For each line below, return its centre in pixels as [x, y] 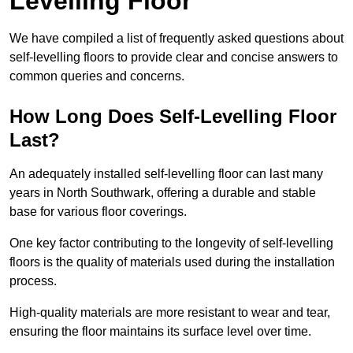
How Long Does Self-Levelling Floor [173, 117]
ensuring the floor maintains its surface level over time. [162, 332]
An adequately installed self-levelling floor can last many [166, 174]
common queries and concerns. [97, 76]
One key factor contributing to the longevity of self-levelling [171, 243]
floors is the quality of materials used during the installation [172, 262]
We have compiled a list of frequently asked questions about [176, 39]
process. [35, 281]
